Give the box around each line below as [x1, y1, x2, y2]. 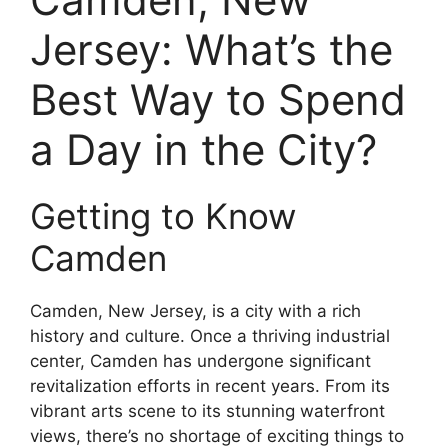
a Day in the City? [30, 123, 377, 175]
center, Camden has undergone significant [30, 350, 371, 371]
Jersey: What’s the [30, 23, 393, 75]
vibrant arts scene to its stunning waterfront [30, 400, 385, 421]
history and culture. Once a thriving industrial [30, 325, 390, 346]
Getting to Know [30, 194, 296, 237]
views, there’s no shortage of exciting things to [30, 425, 404, 446]
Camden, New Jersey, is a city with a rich [30, 300, 361, 321]
